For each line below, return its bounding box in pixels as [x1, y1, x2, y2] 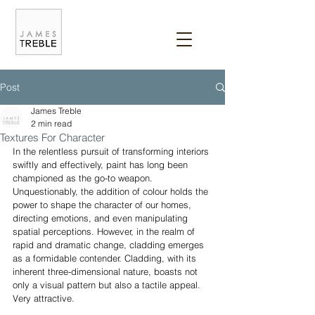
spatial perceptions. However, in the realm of [13, 226, 198, 237]
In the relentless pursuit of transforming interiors [13, 146, 212, 157]
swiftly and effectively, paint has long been [13, 159, 191, 170]
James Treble [31, 105, 82, 116]
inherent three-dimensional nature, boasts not [13, 266, 200, 277]
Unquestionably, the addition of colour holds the [13, 186, 211, 197]
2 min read [31, 118, 72, 129]
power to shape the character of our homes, [13, 199, 194, 210]
